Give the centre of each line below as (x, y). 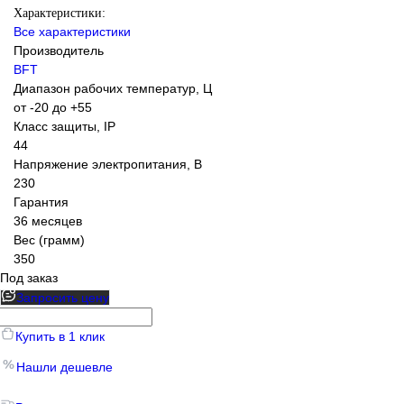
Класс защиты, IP (64, 126)
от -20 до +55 (53, 107)
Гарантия (41, 202)
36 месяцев (48, 220)
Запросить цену (63, 297)
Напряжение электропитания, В (108, 164)
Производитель (59, 50)
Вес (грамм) (49, 239)
